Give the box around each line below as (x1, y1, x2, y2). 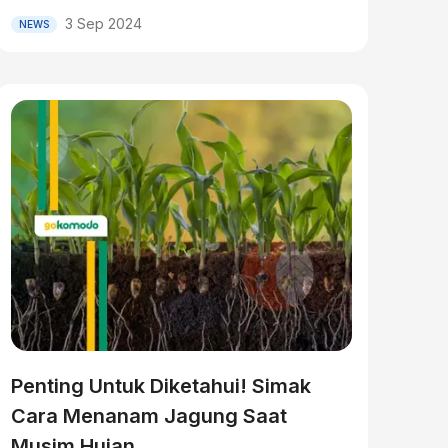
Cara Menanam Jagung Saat (10, 404, 287, 428)
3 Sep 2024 (64, 15, 142, 32)
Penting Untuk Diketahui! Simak (10, 374, 311, 398)
